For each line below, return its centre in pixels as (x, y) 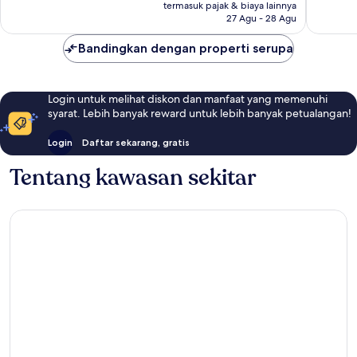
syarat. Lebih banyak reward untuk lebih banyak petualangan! (200, 113)
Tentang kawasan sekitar (133, 177)
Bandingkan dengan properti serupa (186, 48)
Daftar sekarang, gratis (136, 142)
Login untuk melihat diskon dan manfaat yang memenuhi (188, 98)
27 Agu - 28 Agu (261, 18)
